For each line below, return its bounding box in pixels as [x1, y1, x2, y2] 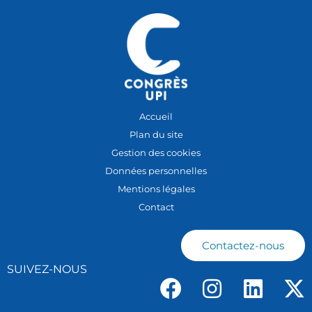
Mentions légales [117, 183, 195, 195]
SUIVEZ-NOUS [7, 263, 87, 276]
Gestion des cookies [111, 147, 201, 159]
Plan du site [129, 129, 183, 141]
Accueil [139, 111, 173, 123]
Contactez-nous [202, 239, 284, 253]
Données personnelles [105, 165, 207, 177]
